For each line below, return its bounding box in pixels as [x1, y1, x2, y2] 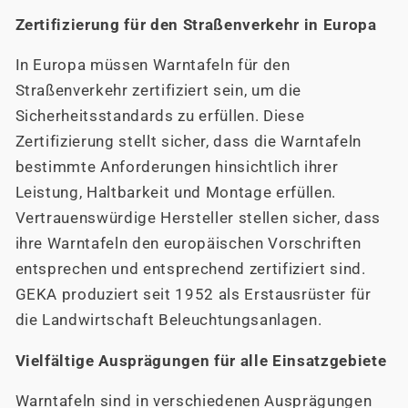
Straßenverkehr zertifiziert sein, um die [15, 82, 301, 100]
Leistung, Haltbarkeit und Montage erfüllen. [15, 184, 336, 202]
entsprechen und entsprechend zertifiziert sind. [15, 260, 366, 279]
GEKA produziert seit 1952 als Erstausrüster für [15, 286, 372, 304]
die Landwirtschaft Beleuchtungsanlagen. [15, 311, 322, 330]
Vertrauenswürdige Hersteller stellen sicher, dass [15, 209, 381, 228]
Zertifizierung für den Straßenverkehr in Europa [15, 15, 377, 34]
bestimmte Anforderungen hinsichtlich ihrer [15, 158, 339, 177]
